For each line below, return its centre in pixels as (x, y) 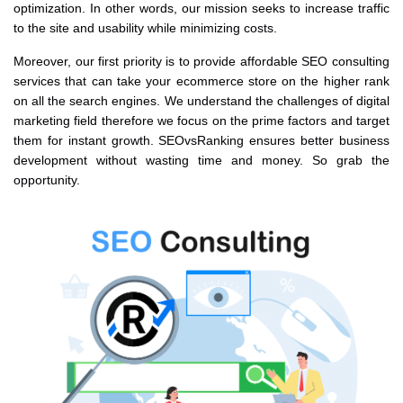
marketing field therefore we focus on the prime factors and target (201, 120)
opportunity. (47, 179)
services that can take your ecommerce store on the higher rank (201, 81)
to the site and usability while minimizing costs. (145, 27)
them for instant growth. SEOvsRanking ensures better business (201, 140)
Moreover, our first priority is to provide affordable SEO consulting (201, 61)
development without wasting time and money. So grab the (201, 160)
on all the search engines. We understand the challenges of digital (201, 100)
